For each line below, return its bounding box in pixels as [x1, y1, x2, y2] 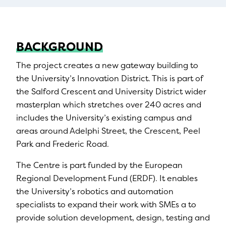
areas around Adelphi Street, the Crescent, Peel [16, 125, 200, 136]
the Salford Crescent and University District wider [16, 86, 206, 97]
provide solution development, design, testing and [16, 212, 210, 223]
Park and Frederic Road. [16, 138, 109, 149]
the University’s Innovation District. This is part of [16, 73, 203, 84]
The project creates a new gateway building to [16, 60, 198, 71]
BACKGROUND [16, 38, 103, 55]
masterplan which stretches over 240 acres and [16, 99, 201, 110]
